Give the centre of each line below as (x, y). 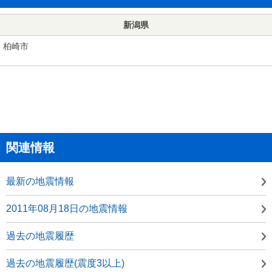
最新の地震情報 (40, 181)
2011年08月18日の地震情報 (67, 208)
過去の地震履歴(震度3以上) (65, 263)
